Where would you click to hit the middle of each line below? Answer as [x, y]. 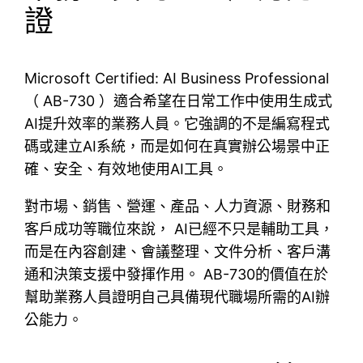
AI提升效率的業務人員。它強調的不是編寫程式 [177, 123]
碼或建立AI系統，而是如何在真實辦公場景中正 [177, 146]
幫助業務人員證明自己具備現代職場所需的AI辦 [177, 297]
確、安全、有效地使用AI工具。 [126, 169]
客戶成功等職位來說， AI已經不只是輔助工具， [179, 228]
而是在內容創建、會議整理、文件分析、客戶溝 [178, 251]
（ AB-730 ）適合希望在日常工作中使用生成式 [179, 100]
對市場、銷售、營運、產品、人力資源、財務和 [178, 206]
